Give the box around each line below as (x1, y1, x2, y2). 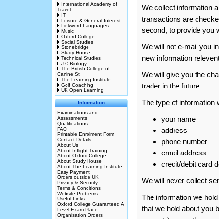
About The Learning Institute (57, 164, 122, 169)
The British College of (61, 66, 109, 71)
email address (161, 149, 206, 157)
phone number (161, 137, 207, 146)
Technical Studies (61, 55, 101, 61)
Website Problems (57, 191, 98, 196)
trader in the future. (142, 82, 201, 90)
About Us (57, 142, 78, 148)
